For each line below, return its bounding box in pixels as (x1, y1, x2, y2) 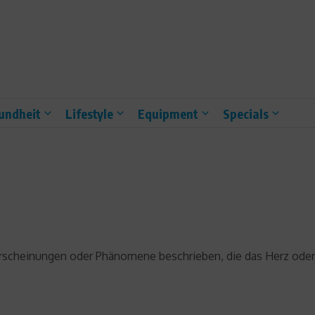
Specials (223, 105, 269, 122)
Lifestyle (65, 105, 113, 122)
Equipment (138, 105, 198, 122)
